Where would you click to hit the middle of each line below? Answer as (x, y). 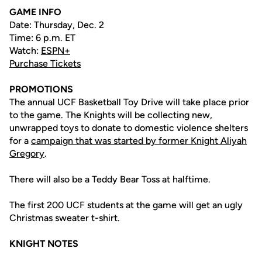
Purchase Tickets (45, 63)
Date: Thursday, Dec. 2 (57, 25)
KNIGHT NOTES (44, 244)
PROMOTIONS (41, 89)
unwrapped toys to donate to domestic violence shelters (129, 128)
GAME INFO (35, 12)
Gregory (27, 154)
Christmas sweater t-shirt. (65, 218)
